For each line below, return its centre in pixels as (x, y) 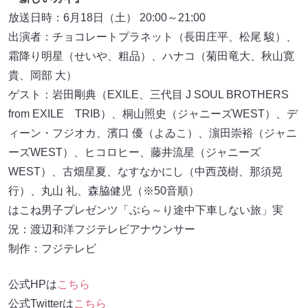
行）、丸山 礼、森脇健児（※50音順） (104, 190)
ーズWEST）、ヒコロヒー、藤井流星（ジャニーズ (134, 152)
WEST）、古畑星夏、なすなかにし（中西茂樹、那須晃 (145, 171)
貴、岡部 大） (43, 75)
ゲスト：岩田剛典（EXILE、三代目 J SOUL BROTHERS (148, 94)
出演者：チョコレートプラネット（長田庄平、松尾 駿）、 (153, 36)
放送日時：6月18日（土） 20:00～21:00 (107, 17)
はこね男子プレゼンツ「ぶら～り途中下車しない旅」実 (146, 210)
